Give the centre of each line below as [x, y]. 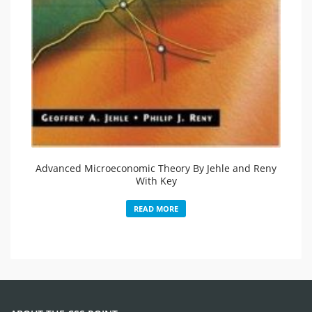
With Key [156, 180]
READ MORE [156, 208]
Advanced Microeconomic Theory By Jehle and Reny [156, 168]
